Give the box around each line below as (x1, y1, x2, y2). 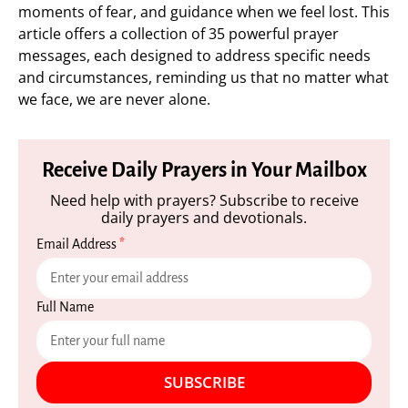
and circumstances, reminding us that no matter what (18, 67, 389, 87)
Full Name (36, 300, 94, 314)
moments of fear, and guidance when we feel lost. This (18, 2, 390, 22)
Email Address (36, 237, 119, 251)
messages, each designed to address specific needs (18, 46, 371, 66)
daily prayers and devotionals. (101, 208, 307, 228)
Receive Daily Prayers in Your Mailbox (41, 159, 367, 181)
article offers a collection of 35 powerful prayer (18, 24, 339, 44)
